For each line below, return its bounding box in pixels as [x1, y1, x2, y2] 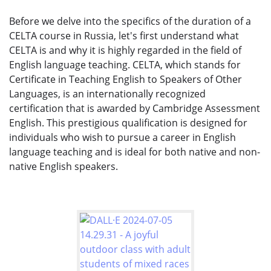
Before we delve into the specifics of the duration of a [9, 14, 251, 28]
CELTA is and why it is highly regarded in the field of [9, 43, 241, 57]
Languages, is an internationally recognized [9, 87, 206, 100]
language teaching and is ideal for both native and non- [9, 145, 260, 158]
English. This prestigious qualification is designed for [9, 116, 247, 129]
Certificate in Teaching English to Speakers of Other [9, 72, 242, 86]
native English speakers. [9, 159, 118, 173]
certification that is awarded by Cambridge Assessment [9, 101, 260, 115]
